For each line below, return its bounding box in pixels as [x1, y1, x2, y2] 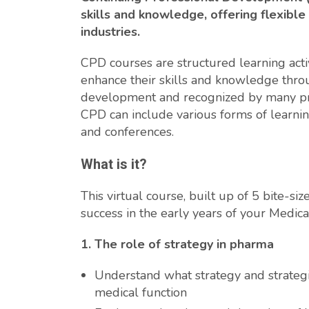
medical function [94, 284, 187, 301]
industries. [81, 23, 140, 40]
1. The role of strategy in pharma [81, 236, 274, 252]
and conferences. [81, 123, 174, 140]
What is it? [81, 156, 147, 172]
